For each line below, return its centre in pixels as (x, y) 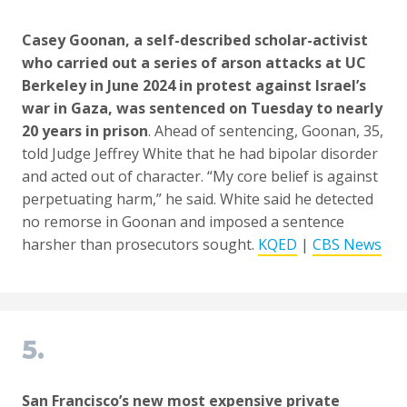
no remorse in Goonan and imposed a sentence (183, 222)
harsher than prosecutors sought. (140, 245)
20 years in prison (85, 131)
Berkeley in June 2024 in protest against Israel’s (194, 86)
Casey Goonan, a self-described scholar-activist (195, 40)
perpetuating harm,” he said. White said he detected (198, 199)
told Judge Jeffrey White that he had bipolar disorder (200, 154)
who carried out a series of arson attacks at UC (194, 63)
